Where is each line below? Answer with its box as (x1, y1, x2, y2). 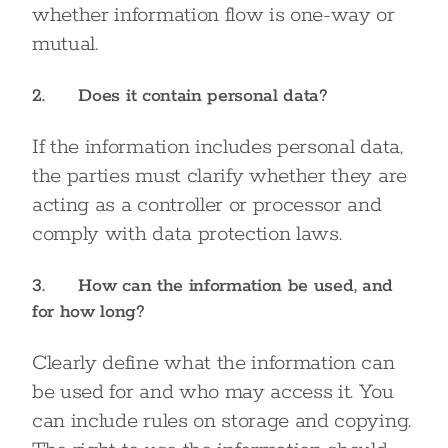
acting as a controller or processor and (32, 192, 382, 218)
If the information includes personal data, (32, 134, 403, 160)
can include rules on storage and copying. (32, 408, 411, 434)
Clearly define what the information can (32, 350, 395, 376)
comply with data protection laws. (32, 221, 342, 247)
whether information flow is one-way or (32, 2, 395, 28)
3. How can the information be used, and (32, 275, 393, 297)
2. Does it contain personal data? (32, 85, 328, 107)
